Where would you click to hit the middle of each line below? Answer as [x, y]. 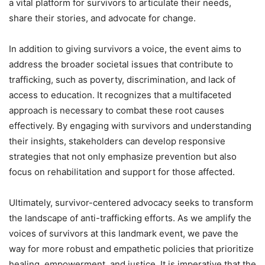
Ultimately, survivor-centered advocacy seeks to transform [131, 203]
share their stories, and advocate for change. [102, 18]
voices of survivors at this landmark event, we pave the [124, 234]
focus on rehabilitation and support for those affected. [122, 172]
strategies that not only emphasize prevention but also [123, 157]
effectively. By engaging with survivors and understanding [130, 126]
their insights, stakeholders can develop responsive [117, 141]
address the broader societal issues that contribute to [121, 64]
